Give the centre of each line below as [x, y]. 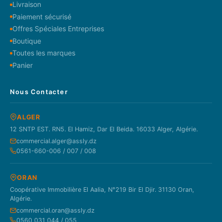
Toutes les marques [44, 53]
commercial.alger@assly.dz [56, 141]
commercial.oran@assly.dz [55, 210]
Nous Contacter [39, 91]
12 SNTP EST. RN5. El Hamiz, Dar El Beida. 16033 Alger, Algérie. [104, 129]
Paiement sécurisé [42, 16]
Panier [23, 65]
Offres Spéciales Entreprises [58, 29]
